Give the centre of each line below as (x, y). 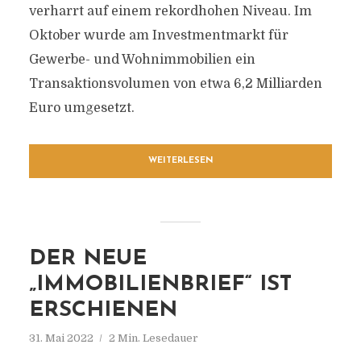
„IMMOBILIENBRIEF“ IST (160, 285)
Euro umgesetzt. (81, 108)
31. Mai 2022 (61, 338)
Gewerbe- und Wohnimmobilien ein (142, 60)
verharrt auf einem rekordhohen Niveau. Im (170, 11)
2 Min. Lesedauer (153, 338)
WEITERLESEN (180, 161)
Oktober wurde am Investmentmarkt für (158, 35)
